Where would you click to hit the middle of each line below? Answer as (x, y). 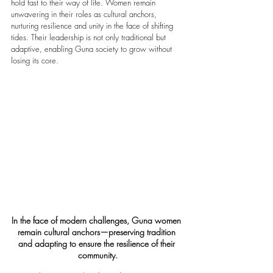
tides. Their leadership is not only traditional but (90, 37)
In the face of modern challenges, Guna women (97, 221)
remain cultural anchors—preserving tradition (97, 232)
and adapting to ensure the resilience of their (97, 244)
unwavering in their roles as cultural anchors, (85, 14)
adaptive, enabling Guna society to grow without (93, 49)
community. (97, 255)
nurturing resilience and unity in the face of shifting (93, 26)
